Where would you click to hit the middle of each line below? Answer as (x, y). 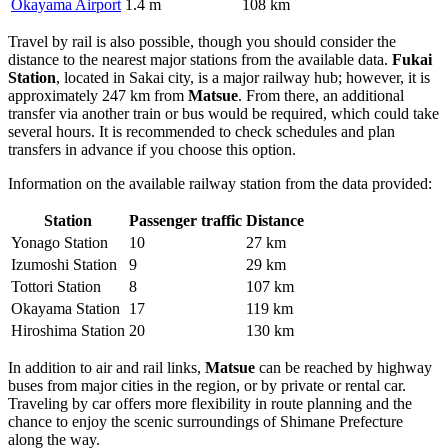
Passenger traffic (185, 220)
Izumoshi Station (64, 264)
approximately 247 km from (98, 95)
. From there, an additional (321, 95)
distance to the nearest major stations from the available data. (200, 59)
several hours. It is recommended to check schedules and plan (201, 131)
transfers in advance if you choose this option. (152, 149)
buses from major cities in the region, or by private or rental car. (207, 385)
